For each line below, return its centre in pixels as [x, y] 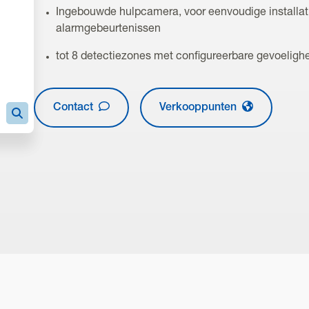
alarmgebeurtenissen [108, 29]
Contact [74, 108]
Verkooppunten [199, 108]
